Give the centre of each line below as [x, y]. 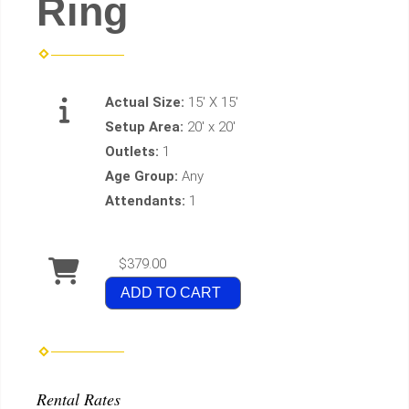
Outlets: [134, 152]
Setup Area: [146, 127]
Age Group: [143, 177]
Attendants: [147, 201]
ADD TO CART [171, 293]
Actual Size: [147, 103]
